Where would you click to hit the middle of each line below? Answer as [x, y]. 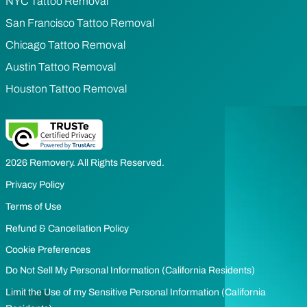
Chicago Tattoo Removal [65, 45]
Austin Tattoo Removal [61, 66]
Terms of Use [34, 206]
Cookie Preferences [48, 249]
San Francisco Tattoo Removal [80, 23]
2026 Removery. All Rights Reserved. [85, 162]
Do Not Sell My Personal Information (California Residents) [130, 270]
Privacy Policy [35, 184]
